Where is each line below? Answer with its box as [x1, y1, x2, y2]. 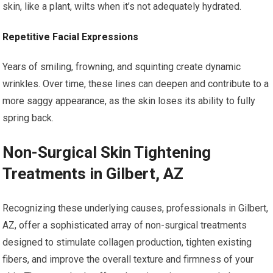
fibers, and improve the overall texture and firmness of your [2, 253, 254, 265]
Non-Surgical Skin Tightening [2, 143, 211, 161]
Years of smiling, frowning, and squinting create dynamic [2, 61, 241, 73]
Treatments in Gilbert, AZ [2, 165, 184, 183]
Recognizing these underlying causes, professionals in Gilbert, [2, 202, 269, 214]
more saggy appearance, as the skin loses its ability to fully [2, 95, 256, 107]
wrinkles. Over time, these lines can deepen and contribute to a [2, 78, 269, 90]
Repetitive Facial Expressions [2, 31, 139, 43]
